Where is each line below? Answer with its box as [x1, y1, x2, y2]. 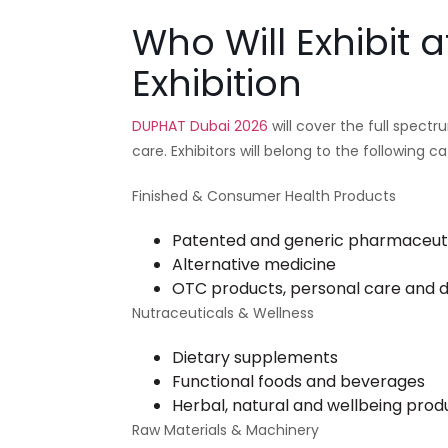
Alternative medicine [172, 253, 336, 277]
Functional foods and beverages [172, 370, 425, 394]
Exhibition [132, 58, 302, 110]
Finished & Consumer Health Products [132, 186, 396, 207]
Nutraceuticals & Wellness [132, 303, 314, 324]
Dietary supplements [172, 346, 338, 370]
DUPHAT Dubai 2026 [132, 116, 268, 137]
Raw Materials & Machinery [132, 420, 319, 441]
